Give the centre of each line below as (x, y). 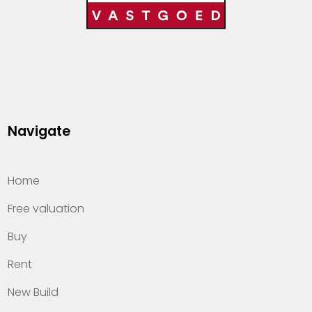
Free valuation (46, 209)
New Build (33, 292)
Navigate (39, 131)
